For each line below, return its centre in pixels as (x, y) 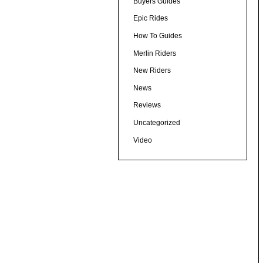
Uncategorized (156, 123)
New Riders (152, 71)
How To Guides (157, 36)
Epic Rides (150, 18)
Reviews (147, 105)
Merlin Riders (154, 53)
